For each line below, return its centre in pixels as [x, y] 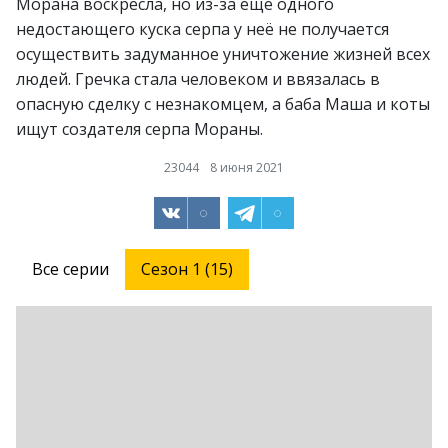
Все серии [70, 268]
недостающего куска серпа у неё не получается [202, 28]
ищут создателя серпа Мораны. [139, 128]
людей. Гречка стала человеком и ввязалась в [198, 78]
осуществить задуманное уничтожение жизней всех [223, 53]
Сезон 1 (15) [187, 268]
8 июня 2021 [247, 167]
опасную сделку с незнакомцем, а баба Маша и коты [223, 103]
